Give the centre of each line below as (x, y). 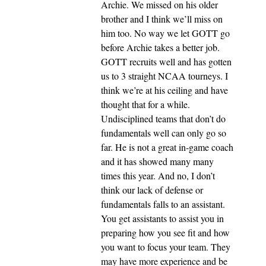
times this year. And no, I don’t (158, 176)
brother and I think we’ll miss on (162, 19)
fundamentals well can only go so (164, 133)
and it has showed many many (157, 161)
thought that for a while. (145, 104)
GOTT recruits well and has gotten (166, 62)
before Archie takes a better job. (160, 47)
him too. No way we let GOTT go (165, 33)
